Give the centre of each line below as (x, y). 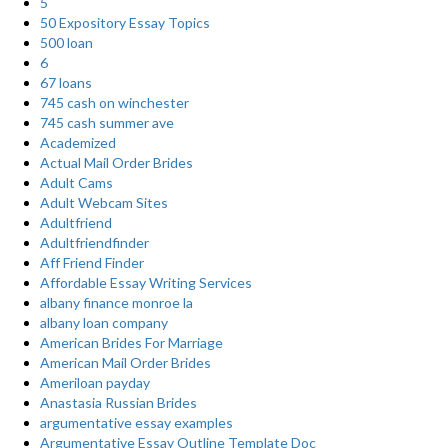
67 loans (66, 82)
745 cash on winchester (114, 102)
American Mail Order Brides (125, 362)
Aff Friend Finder (92, 262)
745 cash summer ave (107, 122)
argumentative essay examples (136, 422)
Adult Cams (76, 182)
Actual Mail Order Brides (116, 162)
